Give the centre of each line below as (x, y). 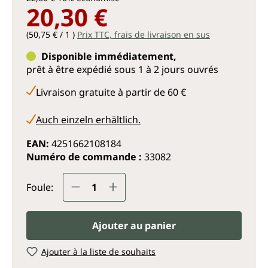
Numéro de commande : (85, 156)
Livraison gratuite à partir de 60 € (111, 92)
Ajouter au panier (134, 225)
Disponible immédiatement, (109, 56)
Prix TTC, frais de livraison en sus (144, 34)
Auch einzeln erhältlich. (88, 119)
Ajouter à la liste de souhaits (99, 251)
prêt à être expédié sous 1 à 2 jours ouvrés (122, 69)
